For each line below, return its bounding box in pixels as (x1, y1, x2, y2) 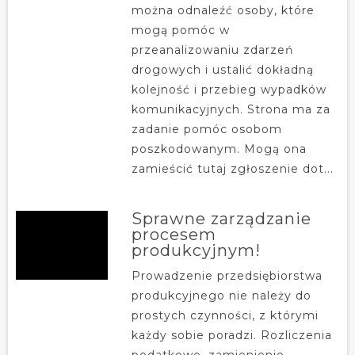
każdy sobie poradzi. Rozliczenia (131, 327, 332, 342)
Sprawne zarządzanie (131, 208, 311, 228)
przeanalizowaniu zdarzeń (131, 42, 293, 57)
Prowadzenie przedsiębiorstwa (131, 268, 323, 283)
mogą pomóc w (131, 22, 230, 37)
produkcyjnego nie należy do (131, 288, 311, 303)
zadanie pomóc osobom (131, 121, 282, 136)
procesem (131, 224, 216, 244)
